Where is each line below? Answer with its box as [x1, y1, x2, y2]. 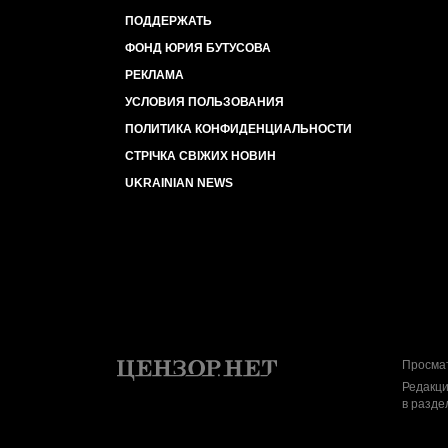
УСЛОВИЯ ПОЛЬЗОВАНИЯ [125, 95, 284, 109]
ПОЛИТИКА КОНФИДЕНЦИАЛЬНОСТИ [125, 122, 352, 136]
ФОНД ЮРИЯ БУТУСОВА [125, 41, 271, 55]
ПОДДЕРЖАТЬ [125, 14, 212, 28]
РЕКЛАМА [125, 68, 184, 82]
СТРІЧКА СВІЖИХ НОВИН [125, 149, 276, 163]
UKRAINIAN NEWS [125, 176, 233, 190]
